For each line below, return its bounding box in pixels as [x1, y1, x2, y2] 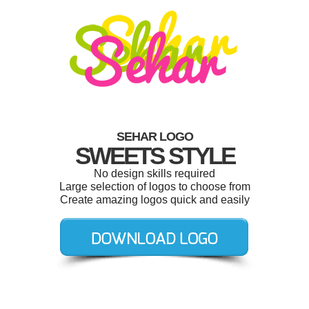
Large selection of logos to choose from [59, 181, 250, 192]
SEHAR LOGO [116, 130, 193, 143]
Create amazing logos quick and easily [59, 194, 250, 206]
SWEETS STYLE [74, 142, 235, 169]
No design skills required [94, 168, 215, 179]
